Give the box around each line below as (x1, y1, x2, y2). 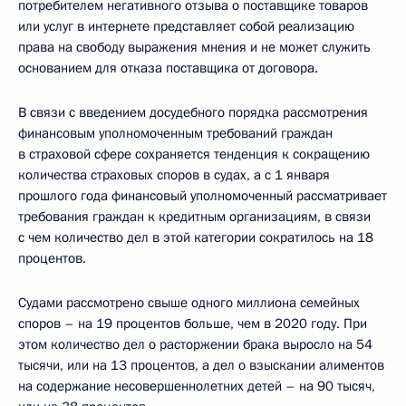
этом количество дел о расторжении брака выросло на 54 (18, 335, 372, 354)
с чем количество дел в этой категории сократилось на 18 (18, 228, 373, 247)
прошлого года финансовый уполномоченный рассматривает (18, 187, 387, 206)
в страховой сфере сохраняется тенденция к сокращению (18, 145, 370, 164)
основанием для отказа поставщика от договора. (18, 59, 318, 78)
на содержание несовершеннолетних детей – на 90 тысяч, (18, 377, 375, 396)
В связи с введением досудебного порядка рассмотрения (18, 103, 368, 122)
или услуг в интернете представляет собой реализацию (18, 17, 354, 36)
